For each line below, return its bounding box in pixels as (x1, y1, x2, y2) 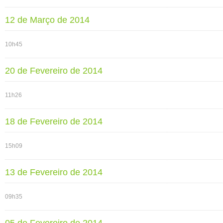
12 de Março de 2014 (5, 15, 90, 25)
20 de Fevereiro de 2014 (5, 66, 103, 76)
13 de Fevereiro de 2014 (5, 167, 103, 177)
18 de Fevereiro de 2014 (5, 116, 103, 126)
